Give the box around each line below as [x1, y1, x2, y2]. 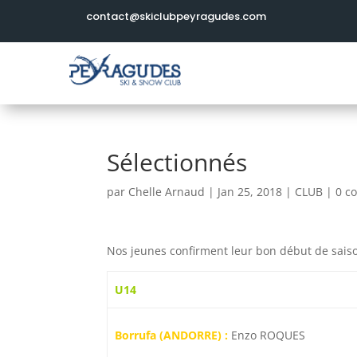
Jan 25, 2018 [218, 184, 283, 199]
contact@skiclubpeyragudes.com [86, 9, 266, 24]
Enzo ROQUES [227, 328, 305, 343]
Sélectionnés [107, 146, 248, 178]
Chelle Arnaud [128, 184, 206, 199]
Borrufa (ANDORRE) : [114, 328, 228, 343]
